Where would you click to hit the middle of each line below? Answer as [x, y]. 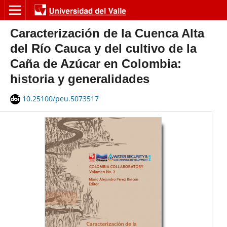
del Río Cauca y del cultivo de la [103, 48]
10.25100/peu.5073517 [60, 98]
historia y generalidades [80, 79]
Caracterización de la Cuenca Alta [107, 33]
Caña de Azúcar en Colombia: [96, 63]
